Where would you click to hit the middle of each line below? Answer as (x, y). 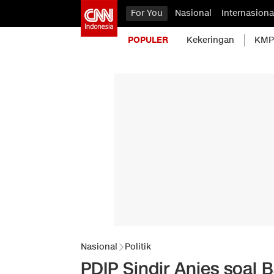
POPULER (148, 40)
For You (147, 13)
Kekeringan (210, 40)
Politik (138, 247)
